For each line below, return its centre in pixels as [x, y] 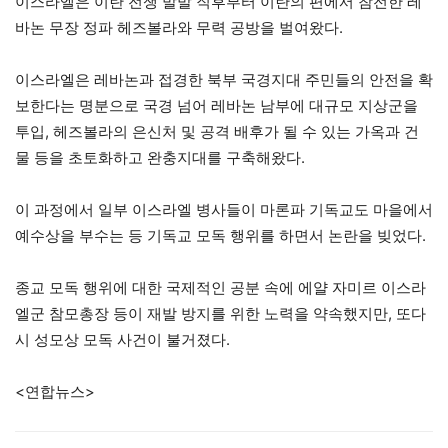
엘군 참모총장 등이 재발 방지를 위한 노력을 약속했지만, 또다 [220, 313]
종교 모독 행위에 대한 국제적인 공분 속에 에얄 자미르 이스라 [220, 287]
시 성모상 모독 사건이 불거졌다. [122, 339]
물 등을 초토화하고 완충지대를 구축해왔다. [160, 157]
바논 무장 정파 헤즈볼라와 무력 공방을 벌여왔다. [179, 27]
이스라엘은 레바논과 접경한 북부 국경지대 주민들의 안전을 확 [224, 79]
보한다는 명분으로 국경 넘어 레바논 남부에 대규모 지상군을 [216, 105]
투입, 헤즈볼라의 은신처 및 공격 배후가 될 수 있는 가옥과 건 [217, 131]
